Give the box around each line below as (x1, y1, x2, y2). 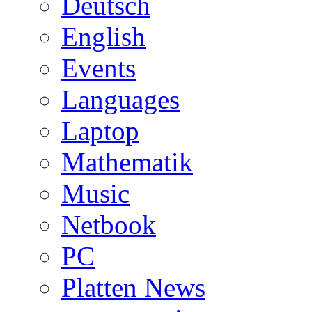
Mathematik (61, 146, 193, 177)
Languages (61, 84, 180, 114)
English (61, 21, 146, 52)
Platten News (61, 272, 205, 302)
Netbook (61, 209, 156, 240)
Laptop (61, 115, 139, 146)
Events (61, 52, 136, 83)
